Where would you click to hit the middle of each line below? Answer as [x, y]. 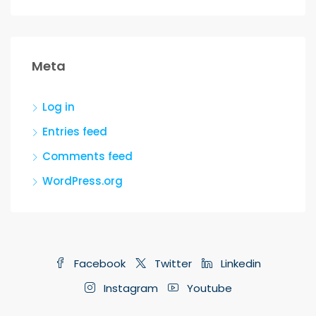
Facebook [98, 263]
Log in [59, 107]
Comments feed [87, 156]
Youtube [208, 288]
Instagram [129, 288]
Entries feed [75, 132]
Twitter [172, 263]
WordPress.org [83, 181]
